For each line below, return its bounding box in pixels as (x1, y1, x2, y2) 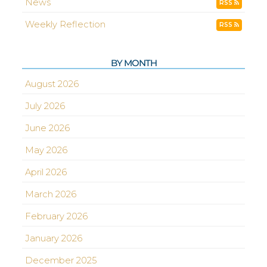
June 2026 (25, 123, 70, 133)
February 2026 (25, 211, 88, 222)
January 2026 (25, 233, 83, 244)
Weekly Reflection (25, 19, 106, 30)
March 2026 (25, 189, 77, 200)
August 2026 (25, 79, 79, 89)
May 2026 (25, 145, 68, 156)
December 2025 (25, 255, 97, 266)
